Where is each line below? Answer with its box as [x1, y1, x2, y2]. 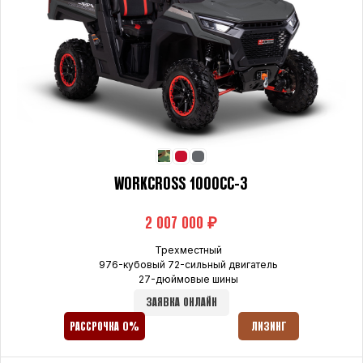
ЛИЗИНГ [250, 321, 287, 332]
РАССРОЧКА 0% [69, 321, 139, 332]
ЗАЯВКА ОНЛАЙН [145, 297, 217, 308]
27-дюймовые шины [138, 272, 238, 285]
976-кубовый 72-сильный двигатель [98, 258, 278, 271]
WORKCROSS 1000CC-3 [114, 177, 249, 192]
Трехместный [154, 243, 222, 256]
